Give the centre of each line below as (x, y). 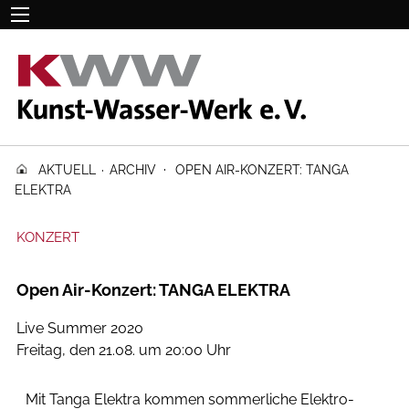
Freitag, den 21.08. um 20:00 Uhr (124, 350)
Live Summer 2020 (80, 328)
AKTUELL (67, 169)
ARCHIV (133, 169)
